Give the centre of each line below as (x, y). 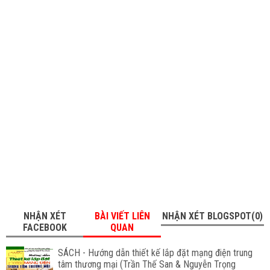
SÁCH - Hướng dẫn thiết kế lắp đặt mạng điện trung (155, 253)
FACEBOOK (45, 227)
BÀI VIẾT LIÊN (122, 216)
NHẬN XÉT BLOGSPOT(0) (212, 216)
